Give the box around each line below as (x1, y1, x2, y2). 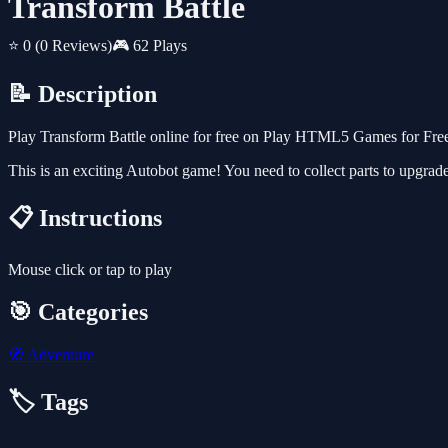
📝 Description (8, 81, 157, 108)
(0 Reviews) (35, 37, 112, 55)
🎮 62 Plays (112, 37, 187, 55)
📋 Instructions (8, 205, 162, 232)
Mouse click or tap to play (8, 261, 172, 279)
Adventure (24, 345, 94, 363)
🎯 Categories (8, 298, 148, 325)
